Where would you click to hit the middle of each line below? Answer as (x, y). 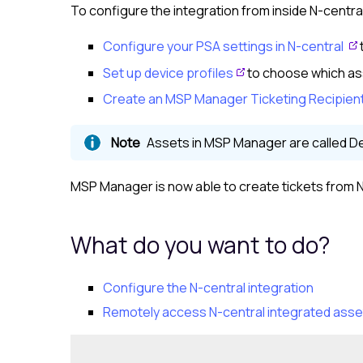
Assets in (175, 142)
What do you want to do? (200, 244)
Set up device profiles (168, 73)
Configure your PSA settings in (195, 47)
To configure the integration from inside (190, 11)
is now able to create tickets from (255, 186)
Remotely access (156, 312)
